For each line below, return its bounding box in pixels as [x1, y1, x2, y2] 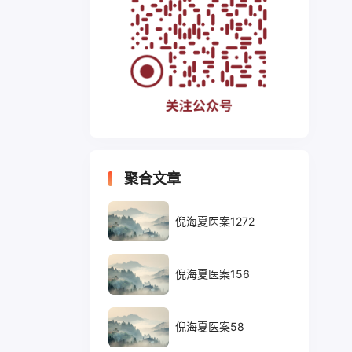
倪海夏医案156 [174, 266, 250, 280]
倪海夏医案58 [174, 320, 244, 334]
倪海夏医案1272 [174, 214, 255, 228]
